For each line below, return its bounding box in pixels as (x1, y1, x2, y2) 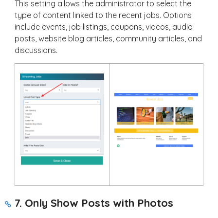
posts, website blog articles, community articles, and (15, 34, 202, 44)
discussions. (15, 45, 57, 55)
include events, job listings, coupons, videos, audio (15, 22, 193, 32)
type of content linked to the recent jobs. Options (15, 10, 192, 20)
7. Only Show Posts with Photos (15, 196, 173, 210)
